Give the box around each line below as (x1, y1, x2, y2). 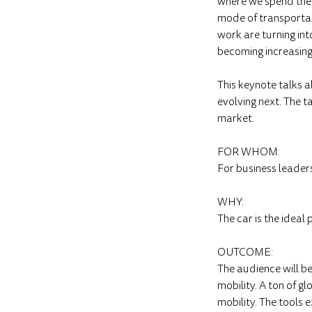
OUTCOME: (217, 244, 273, 260)
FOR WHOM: (217, 143, 280, 160)
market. (217, 110, 254, 127)
